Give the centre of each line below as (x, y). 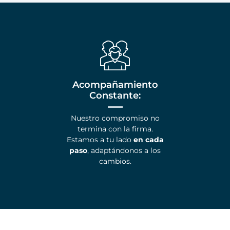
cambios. (115, 161)
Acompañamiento (115, 85)
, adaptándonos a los (124, 151)
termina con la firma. (115, 129)
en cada (148, 140)
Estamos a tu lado (100, 140)
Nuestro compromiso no (115, 118)
